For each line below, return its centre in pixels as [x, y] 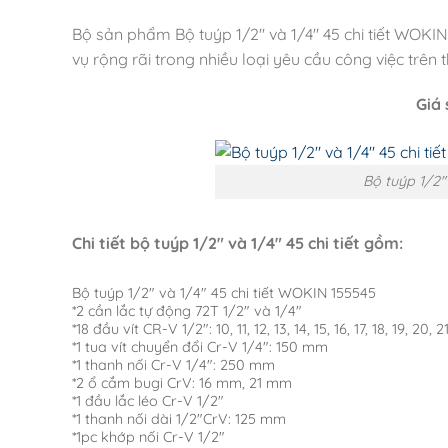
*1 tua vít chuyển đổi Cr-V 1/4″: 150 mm [200, 346]
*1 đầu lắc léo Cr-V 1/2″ [148, 400]
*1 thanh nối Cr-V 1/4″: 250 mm [173, 364]
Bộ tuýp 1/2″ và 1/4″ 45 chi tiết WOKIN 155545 [224, 292]
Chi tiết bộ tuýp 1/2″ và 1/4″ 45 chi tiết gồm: [237, 243]
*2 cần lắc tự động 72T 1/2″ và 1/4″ [187, 310]
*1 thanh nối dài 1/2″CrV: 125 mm [179, 418]
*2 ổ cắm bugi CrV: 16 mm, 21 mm [182, 382]
